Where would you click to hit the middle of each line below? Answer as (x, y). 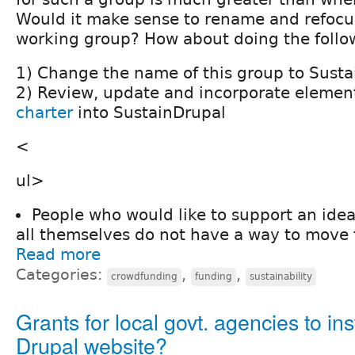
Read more (58, 254)
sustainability (281, 276)
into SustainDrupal (149, 112)
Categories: (61, 274)
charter (44, 112)
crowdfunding (144, 276)
